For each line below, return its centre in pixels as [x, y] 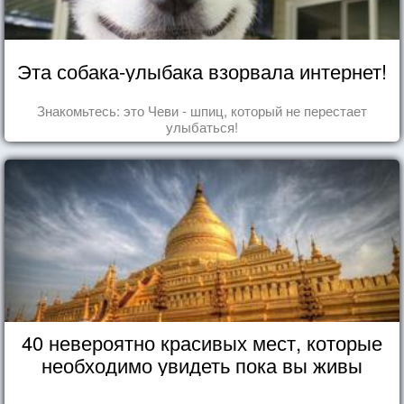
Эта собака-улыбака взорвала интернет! [202, 70]
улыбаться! [202, 126]
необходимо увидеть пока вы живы [202, 364]
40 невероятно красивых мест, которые [202, 342]
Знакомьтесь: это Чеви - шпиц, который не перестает [202, 110]
